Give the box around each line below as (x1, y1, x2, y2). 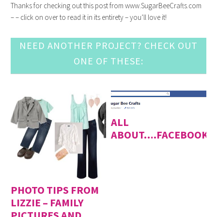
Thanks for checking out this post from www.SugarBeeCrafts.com (11, 1, 202, 10)
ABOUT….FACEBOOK (111, 127, 209, 141)
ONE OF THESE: (74, 55, 143, 67)
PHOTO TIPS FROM (11, 183, 99, 197)
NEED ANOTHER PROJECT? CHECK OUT (19, 39, 198, 51)
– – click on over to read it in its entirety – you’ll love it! (11, 13, 167, 22)
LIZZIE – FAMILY (11, 195, 84, 209)
